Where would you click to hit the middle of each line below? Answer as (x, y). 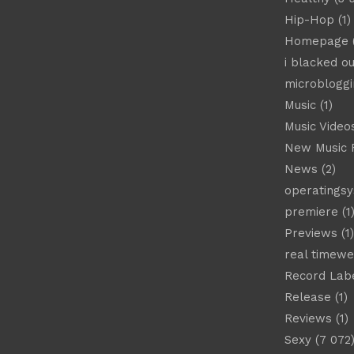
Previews (311, 233)
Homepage (316, 41)
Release (307, 297)
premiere (311, 212)
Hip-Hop (309, 20)
